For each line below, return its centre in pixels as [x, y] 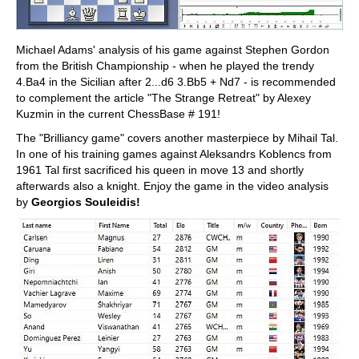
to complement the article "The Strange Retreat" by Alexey [163, 98]
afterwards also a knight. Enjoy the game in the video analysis [172, 186]
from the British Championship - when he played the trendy [165, 66]
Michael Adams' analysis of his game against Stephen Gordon [173, 50]
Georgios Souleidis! [86, 202]
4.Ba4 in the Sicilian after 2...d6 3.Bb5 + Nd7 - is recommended [176, 82]
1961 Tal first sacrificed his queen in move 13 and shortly [160, 170]
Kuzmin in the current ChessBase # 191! [118, 114]
